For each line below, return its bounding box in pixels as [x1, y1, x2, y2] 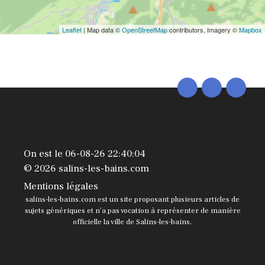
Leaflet [62, 25, 82, 34]
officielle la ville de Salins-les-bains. [73, 217, 192, 227]
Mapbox [239, 25, 262, 34]
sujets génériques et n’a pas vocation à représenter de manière [24, 206, 241, 215]
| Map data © [82, 25, 122, 34]
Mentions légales [24, 180, 98, 193]
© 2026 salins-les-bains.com [24, 162, 149, 175]
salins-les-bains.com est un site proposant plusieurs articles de [25, 195, 240, 204]
